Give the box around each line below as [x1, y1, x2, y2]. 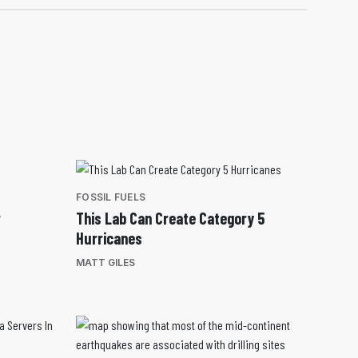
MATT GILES [76, 257, 135, 268]
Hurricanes [76, 229, 142, 248]
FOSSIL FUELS [76, 191, 145, 203]
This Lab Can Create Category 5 [76, 209, 265, 228]
